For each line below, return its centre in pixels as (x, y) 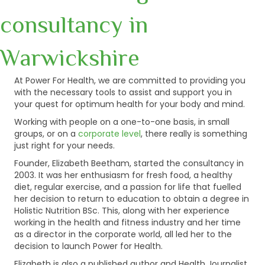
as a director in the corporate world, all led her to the (123, 234)
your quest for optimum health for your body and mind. (130, 104)
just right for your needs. (64, 145)
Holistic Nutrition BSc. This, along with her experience (122, 210)
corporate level (109, 133)
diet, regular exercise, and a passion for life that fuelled (128, 187)
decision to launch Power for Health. (88, 246)
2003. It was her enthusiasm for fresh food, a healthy (123, 175)
